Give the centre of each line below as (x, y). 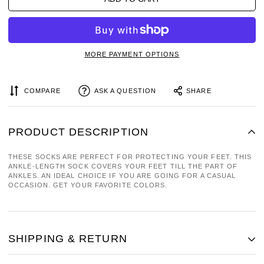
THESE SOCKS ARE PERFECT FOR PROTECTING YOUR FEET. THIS (130, 157)
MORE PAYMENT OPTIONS (132, 55)
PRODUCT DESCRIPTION (78, 132)
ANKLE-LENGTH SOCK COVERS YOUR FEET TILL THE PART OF (123, 166)
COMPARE (42, 91)
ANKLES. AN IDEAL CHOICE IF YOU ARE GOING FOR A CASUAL (122, 176)
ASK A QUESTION (125, 91)
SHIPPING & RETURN (68, 239)
